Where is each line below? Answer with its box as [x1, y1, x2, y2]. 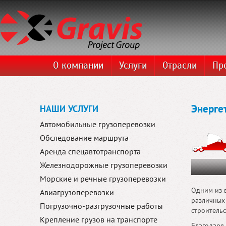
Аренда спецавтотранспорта [40, 146, 141, 156]
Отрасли [162, 60, 197, 71]
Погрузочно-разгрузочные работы [40, 201, 163, 211]
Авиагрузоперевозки [40, 187, 114, 197]
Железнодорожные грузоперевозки [40, 160, 167, 170]
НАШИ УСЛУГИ [40, 103, 98, 115]
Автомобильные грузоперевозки [40, 119, 155, 129]
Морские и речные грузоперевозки [40, 174, 166, 184]
